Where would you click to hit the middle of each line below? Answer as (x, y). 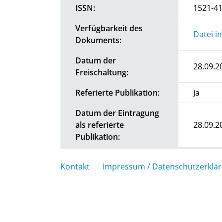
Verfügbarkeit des (109, 28)
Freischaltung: (102, 72)
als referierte (100, 125)
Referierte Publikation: (117, 92)
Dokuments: (98, 40)
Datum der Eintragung (117, 113)
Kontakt (75, 166)
